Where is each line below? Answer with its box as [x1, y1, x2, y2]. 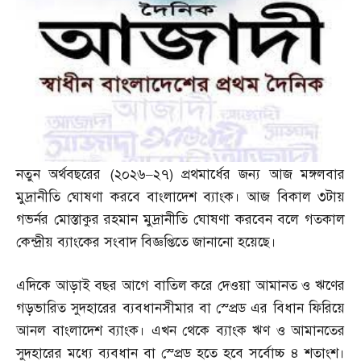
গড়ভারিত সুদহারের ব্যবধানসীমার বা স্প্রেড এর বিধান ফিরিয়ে [16, 299, 345, 317]
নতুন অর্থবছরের [16, 165, 110, 183]
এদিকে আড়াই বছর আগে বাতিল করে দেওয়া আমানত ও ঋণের [16, 276, 345, 294]
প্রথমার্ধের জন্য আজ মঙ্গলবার [181, 165, 346, 183]
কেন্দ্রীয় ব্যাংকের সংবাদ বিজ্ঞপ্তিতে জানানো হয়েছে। [16, 233, 276, 251]
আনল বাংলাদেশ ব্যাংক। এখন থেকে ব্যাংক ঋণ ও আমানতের [16, 322, 345, 339]
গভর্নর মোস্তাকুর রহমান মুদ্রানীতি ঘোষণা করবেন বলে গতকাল [16, 210, 345, 228]
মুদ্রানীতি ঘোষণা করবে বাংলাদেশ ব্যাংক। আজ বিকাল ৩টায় [16, 188, 345, 205]
